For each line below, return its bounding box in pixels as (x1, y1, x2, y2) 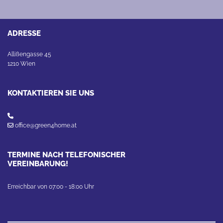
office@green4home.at (15, 121, 77, 129)
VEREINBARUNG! (7, 159, 68, 168)
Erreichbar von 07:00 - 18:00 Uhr (7, 183, 94, 190)
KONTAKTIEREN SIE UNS (7, 88, 94, 98)
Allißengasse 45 (7, 50, 51, 58)
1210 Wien (7, 60, 35, 67)
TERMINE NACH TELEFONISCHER (7, 150, 125, 159)
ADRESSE (7, 28, 41, 38)
